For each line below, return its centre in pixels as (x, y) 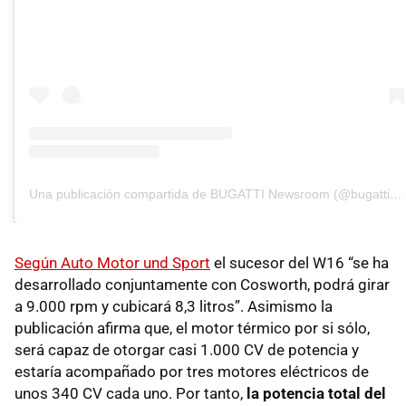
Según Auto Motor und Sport (112, 263)
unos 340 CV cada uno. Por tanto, (130, 394)
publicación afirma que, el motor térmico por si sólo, (192, 329)
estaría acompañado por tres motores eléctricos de (192, 372)
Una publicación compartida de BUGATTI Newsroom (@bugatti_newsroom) (396, 194)
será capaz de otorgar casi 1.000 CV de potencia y (187, 350)
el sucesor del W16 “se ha (300, 263)
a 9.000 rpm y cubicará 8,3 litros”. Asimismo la (174, 307)
